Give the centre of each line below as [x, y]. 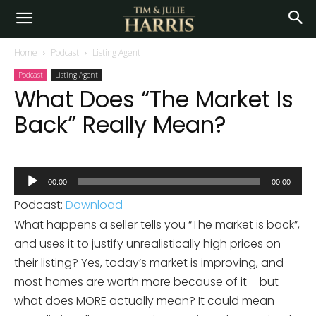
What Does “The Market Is [154, 99]
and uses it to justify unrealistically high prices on [147, 244]
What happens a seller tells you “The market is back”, [157, 225]
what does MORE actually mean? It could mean [144, 301]
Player [30, 195]
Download [94, 205]
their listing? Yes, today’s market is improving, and [149, 263]
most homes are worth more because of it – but [146, 282]
